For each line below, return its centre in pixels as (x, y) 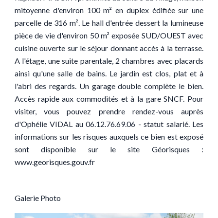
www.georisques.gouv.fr (55, 162)
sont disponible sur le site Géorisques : (109, 149)
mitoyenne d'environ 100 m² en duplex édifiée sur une (109, 10)
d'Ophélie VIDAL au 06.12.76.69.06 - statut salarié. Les (109, 124)
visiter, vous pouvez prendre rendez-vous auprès (109, 111)
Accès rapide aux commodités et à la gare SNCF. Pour (109, 99)
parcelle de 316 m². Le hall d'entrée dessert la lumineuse (109, 23)
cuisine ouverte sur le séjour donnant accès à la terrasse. (109, 48)
